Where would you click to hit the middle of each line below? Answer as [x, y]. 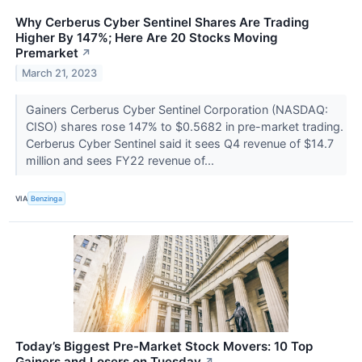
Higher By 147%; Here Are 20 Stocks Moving [147, 38]
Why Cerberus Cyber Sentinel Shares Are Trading [162, 23]
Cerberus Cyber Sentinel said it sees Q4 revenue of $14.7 [179, 144]
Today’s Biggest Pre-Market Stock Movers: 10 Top [164, 346]
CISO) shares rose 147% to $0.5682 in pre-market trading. [184, 127]
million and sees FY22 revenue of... [121, 161]
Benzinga [47, 198]
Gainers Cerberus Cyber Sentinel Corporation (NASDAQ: [177, 110]
